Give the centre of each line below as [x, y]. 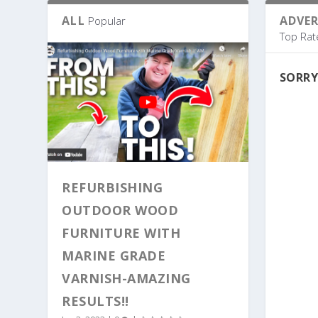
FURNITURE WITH [121, 233]
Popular [106, 21]
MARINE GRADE [114, 256]
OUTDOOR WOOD [120, 210]
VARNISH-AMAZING [126, 279]
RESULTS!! [95, 301]
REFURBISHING [113, 188]
